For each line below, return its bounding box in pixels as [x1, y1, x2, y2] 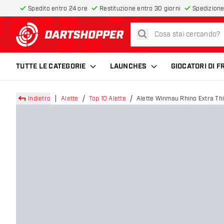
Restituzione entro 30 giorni [99, 5, 180, 12]
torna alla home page [72, 34, 149, 45]
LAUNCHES [109, 61, 147, 71]
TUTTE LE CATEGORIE [16, 61, 86, 71]
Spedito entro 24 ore [28, 5, 87, 12]
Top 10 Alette [88, 95, 126, 102]
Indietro [28, 95, 50, 102]
